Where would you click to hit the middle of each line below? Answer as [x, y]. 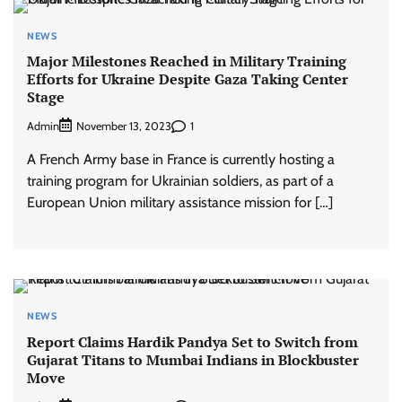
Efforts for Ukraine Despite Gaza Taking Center [188, 79]
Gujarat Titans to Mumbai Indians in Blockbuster [193, 359]
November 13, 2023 [124, 127]
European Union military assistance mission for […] [180, 203]
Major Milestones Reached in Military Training [187, 61]
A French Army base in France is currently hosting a [181, 160]
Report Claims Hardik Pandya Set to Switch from [192, 341]
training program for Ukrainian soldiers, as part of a [180, 181]
